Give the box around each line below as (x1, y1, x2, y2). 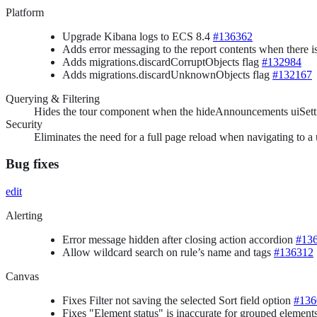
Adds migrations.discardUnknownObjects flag (62, 68, 272, 81)
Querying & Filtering (6, 92, 100, 105)
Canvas (6, 270, 39, 283)
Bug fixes (6, 156, 59, 172)
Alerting (6, 209, 42, 222)
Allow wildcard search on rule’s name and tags (62, 246, 274, 259)
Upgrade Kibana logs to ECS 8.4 (62, 30, 213, 42)
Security (6, 117, 42, 130)
